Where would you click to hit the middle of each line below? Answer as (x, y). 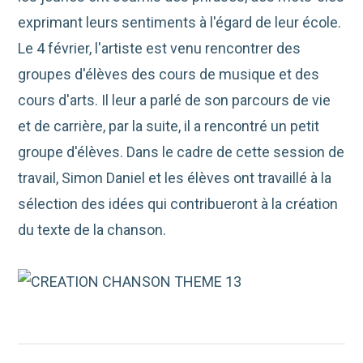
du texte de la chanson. (92, 230)
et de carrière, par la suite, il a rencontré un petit (169, 126)
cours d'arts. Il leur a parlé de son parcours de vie (175, 100)
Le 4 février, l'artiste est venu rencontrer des (160, 49)
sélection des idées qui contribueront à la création (178, 204)
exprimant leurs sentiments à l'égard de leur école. (180, 23)
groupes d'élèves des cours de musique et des (169, 75)
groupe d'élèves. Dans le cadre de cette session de (181, 152)
